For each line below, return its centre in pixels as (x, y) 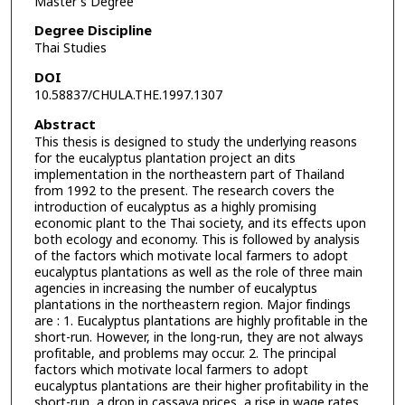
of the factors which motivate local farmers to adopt (191, 256)
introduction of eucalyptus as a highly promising (175, 207)
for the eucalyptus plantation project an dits (165, 158)
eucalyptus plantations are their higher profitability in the (201, 386)
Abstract (65, 125)
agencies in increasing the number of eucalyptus (175, 288)
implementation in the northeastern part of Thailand (189, 174)
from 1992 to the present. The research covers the (184, 191)
